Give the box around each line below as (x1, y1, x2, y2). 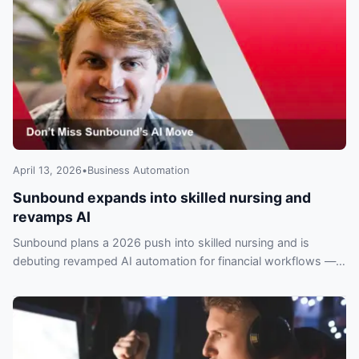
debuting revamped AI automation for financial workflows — (13, 254, 336, 268)
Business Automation (87, 164, 189, 177)
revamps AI (13, 208, 91, 226)
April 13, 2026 (13, 164, 82, 177)
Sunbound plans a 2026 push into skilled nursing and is (13, 236, 309, 250)
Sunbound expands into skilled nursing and (13, 189, 311, 207)
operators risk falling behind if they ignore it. (13, 272, 249, 287)
